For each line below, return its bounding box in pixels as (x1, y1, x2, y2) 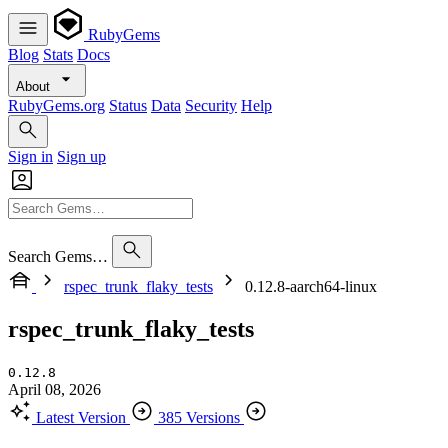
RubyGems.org (8, 97, 105, 114)
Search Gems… (8, 248, 108, 265)
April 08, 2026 (8, 380, 101, 398)
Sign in (8, 148, 53, 165)
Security (185, 97, 237, 114)
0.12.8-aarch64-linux (245, 278, 377, 295)
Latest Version (36, 408, 126, 426)
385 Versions (158, 408, 240, 426)
